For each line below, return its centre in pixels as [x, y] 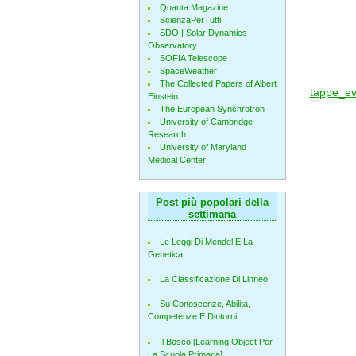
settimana [212, 214]
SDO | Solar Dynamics [203, 33]
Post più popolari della [212, 202]
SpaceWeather [188, 71]
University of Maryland [203, 147]
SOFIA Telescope [193, 58]
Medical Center [176, 160]
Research [166, 134]
